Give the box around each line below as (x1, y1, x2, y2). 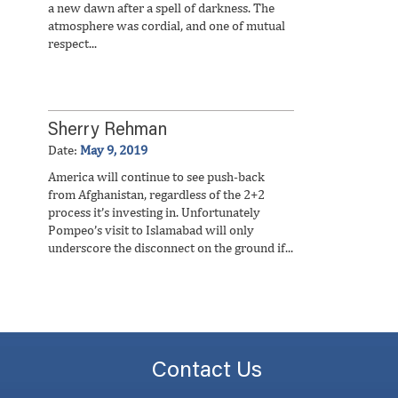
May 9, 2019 (80, 142, 147, 157)
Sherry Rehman (48, 122, 167, 139)
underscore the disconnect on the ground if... (48, 240, 293, 255)
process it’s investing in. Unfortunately (48, 204, 260, 219)
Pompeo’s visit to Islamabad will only (48, 222, 254, 237)
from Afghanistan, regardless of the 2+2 (48, 187, 265, 202)
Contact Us (152, 361, 262, 383)
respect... (48, 36, 97, 51)
